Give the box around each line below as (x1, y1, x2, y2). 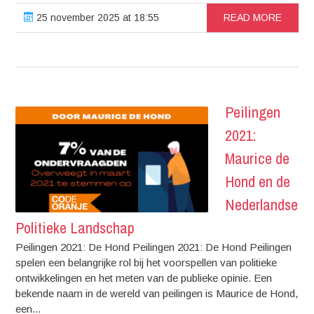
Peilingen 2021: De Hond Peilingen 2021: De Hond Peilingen (15, 240, 292, 253)
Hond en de (225, 170, 291, 192)
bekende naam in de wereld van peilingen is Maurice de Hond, (15, 287, 299, 299)
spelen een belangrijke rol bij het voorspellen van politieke (15, 256, 278, 268)
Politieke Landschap (15, 217, 135, 238)
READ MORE (223, 11, 282, 23)
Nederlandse (225, 193, 299, 215)
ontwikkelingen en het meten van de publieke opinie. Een (15, 271, 273, 284)
